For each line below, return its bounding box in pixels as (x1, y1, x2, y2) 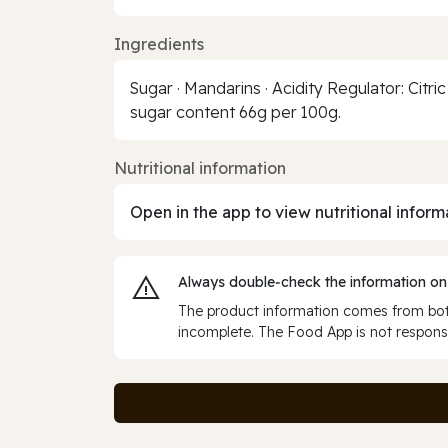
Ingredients (114, 33, 204, 54)
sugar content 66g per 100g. (130, 101, 341, 122)
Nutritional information (114, 157, 286, 178)
